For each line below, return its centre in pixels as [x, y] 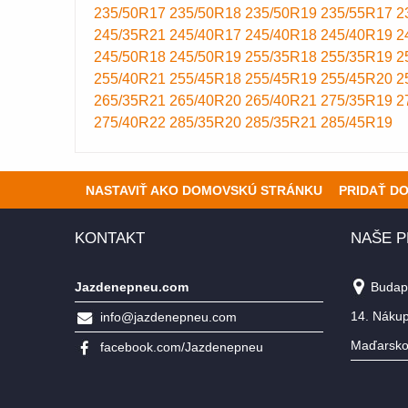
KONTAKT [110, 238]
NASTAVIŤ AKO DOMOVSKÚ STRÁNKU [204, 190]
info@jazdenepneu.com [168, 317]
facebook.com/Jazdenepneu [182, 347]
